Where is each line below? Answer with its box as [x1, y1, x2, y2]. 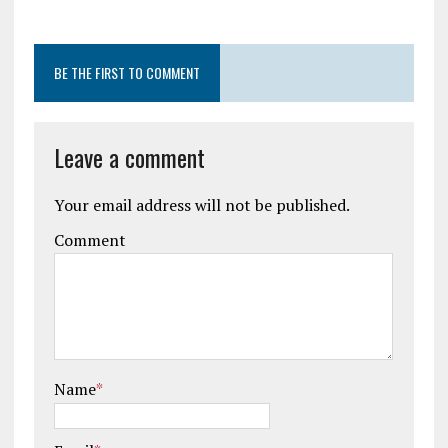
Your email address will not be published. [53, 193, 350, 216]
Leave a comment [53, 138, 205, 175]
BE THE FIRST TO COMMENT [53, 61, 200, 83]
